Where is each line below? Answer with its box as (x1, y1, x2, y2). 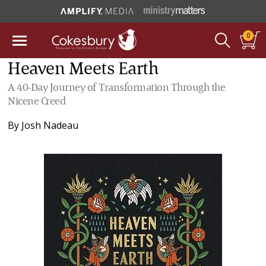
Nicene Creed (8, 96, 66, 107)
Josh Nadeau (21, 119, 79, 132)
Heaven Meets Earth (8, 61, 159, 78)
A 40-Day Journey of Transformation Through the (8, 83, 226, 93)
